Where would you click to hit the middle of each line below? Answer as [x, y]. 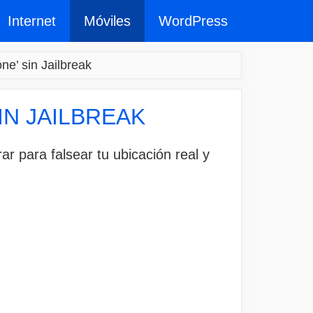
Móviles [107, 21]
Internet [32, 21]
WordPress [193, 21]
